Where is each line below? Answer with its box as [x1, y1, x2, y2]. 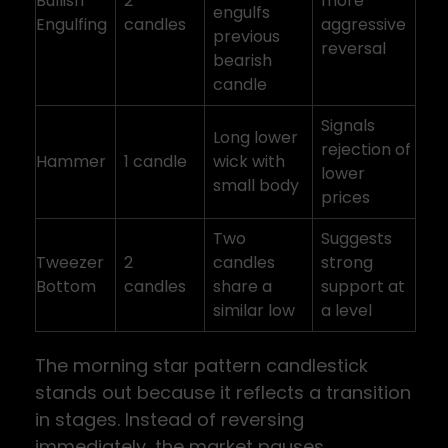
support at [321, 275, 405, 298]
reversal [321, 37, 386, 60]
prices [321, 186, 370, 209]
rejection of [321, 138, 411, 161]
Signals [321, 114, 375, 137]
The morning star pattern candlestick [35, 353, 368, 378]
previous [213, 25, 280, 48]
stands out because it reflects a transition [35, 380, 411, 405]
